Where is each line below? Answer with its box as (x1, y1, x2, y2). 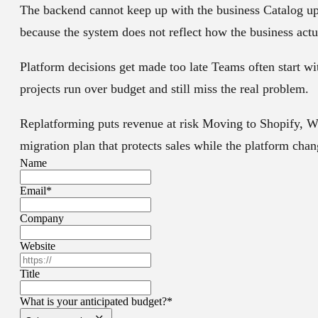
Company (20, 212, 64, 225)
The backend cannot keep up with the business (20, 3, 260, 18)
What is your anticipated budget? (20, 295, 167, 308)
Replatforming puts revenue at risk (20, 116, 199, 131)
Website (20, 240, 55, 253)
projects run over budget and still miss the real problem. (20, 82, 309, 97)
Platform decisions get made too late (20, 60, 208, 75)
